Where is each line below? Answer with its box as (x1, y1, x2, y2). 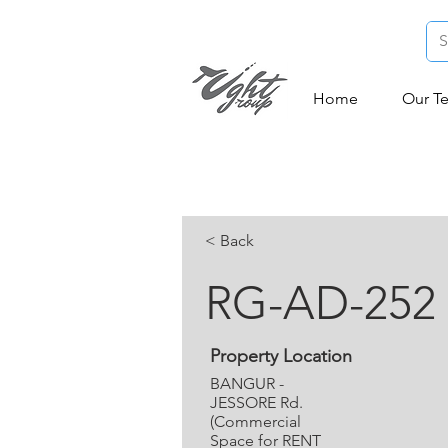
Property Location (210, 345, 352, 367)
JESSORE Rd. (210, 393, 303, 412)
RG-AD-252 (205, 275, 436, 331)
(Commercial (210, 412, 301, 431)
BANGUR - (210, 374, 284, 393)
